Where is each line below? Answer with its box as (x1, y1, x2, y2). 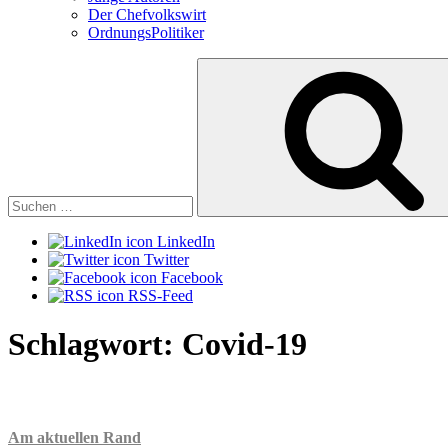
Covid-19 (182, 325, 307, 362)
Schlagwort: (8, 325, 182, 362)
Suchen (7, 56, 54, 74)
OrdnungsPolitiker (88, 23, 204, 41)
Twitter (144, 250, 189, 268)
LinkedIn (157, 232, 215, 250)
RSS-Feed (128, 286, 193, 304)
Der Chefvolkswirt (88, 5, 206, 23)
